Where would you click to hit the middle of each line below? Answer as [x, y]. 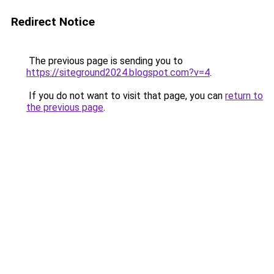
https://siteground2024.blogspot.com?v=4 [118, 72]
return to [244, 96]
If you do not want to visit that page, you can [126, 96]
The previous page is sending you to [105, 61]
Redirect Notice [53, 22]
